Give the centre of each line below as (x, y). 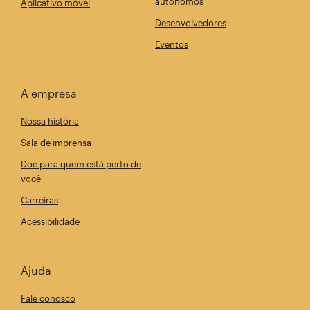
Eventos (172, 44)
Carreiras (39, 200)
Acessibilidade (50, 221)
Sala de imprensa (56, 142)
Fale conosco (48, 298)
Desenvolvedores (191, 22)
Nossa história (50, 121)
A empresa (49, 93)
